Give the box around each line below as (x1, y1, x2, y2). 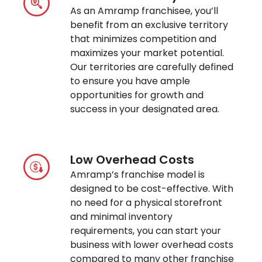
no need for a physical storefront (70, 196, 223, 210)
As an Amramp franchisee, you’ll (70, 4, 219, 18)
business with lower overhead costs (70, 238, 234, 252)
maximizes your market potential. (70, 46, 225, 60)
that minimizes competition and (70, 32, 217, 46)
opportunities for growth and (70, 88, 204, 102)
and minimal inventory (70, 210, 173, 224)
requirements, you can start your (70, 224, 222, 238)
